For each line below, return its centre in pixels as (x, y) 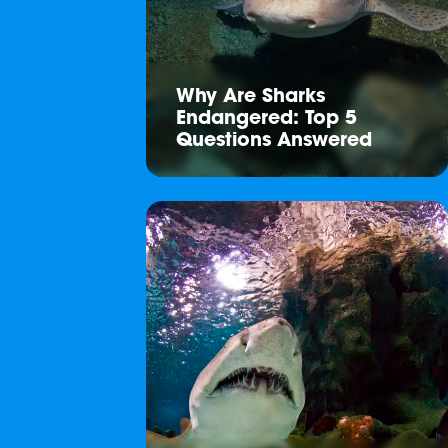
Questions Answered (274, 141)
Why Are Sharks (250, 97)
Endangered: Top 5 (266, 119)
